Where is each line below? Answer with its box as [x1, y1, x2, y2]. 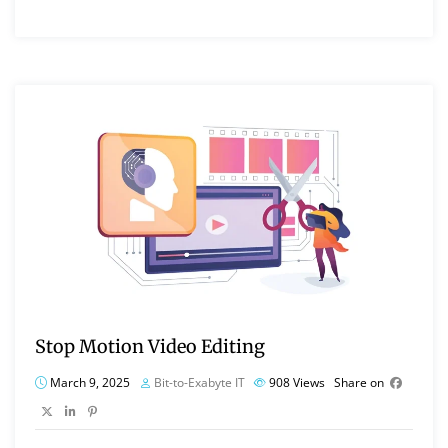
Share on [334, 374, 384, 392]
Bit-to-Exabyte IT [154, 374, 245, 392]
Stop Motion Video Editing [35, 335, 265, 359]
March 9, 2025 [47, 374, 130, 392]
